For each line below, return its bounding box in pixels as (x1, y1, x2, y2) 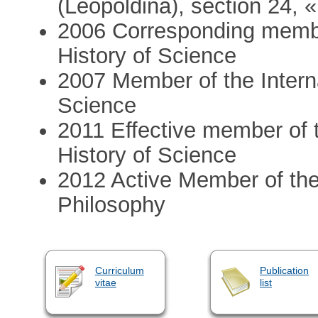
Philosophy (57, 192, 166, 217)
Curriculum (94, 264, 144, 276)
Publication (259, 264, 309, 276)
